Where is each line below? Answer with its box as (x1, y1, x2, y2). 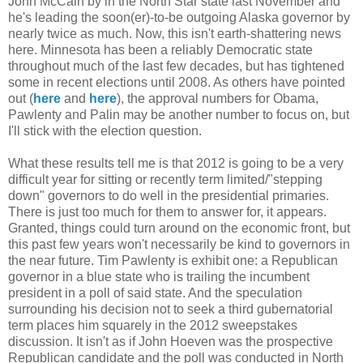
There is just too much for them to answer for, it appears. (8, 205, 327, 220)
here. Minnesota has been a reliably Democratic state (8, 43, 313, 58)
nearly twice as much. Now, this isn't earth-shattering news (8, 27, 341, 41)
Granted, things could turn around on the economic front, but (8, 221, 350, 236)
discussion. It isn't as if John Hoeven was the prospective (8, 335, 333, 349)
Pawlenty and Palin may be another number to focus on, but (8, 108, 349, 122)
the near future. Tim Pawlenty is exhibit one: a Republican (8, 254, 338, 268)
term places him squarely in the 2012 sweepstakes (8, 318, 297, 333)
